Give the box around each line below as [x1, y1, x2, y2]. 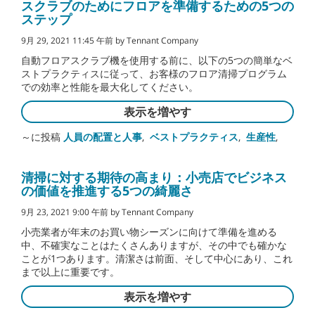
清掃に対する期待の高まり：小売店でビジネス [21, 169, 287, 186]
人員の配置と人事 [63, 130, 142, 144]
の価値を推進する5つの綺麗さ [21, 182, 193, 200]
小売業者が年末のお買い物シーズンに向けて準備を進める [21, 225, 277, 239]
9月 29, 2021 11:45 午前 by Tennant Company [21, 34, 198, 46]
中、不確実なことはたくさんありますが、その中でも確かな [21, 238, 287, 252]
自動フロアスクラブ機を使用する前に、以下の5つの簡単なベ [21, 53, 292, 67]
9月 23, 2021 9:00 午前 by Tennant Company [21, 206, 193, 218]
